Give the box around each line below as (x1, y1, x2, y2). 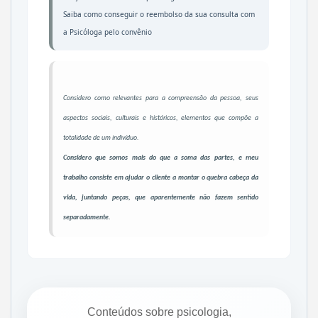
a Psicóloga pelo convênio (63, 26, 154, 37)
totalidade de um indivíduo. (63, 133, 141, 142)
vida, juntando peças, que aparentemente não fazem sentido (63, 193, 258, 202)
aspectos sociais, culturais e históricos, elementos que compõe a (63, 114, 258, 122)
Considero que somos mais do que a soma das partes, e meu (63, 153, 258, 162)
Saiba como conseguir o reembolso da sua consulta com (63, 9, 255, 19)
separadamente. (63, 213, 111, 221)
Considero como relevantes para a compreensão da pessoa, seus (63, 94, 258, 102)
